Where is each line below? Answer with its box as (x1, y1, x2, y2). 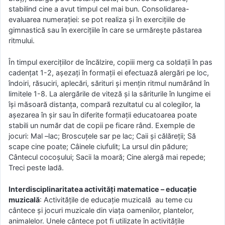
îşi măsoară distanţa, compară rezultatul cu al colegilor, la (9, 99, 200, 108)
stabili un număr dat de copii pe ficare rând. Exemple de (9, 121, 195, 130)
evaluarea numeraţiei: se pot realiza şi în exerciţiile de (9, 15, 185, 24)
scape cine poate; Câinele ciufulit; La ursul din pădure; (9, 142, 188, 151)
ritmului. (9, 36, 35, 45)
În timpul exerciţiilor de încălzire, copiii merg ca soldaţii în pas (9, 57, 212, 66)
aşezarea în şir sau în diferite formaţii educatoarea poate (9, 110, 197, 119)
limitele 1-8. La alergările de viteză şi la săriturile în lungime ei (9, 89, 210, 98)
